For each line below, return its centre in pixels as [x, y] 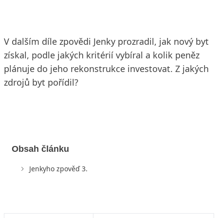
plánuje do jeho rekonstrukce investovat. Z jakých [106, 69]
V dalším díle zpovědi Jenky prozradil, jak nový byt [106, 41]
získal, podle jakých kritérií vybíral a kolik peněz [102, 55]
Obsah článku [40, 149]
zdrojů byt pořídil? [41, 82]
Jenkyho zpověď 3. [58, 168]
